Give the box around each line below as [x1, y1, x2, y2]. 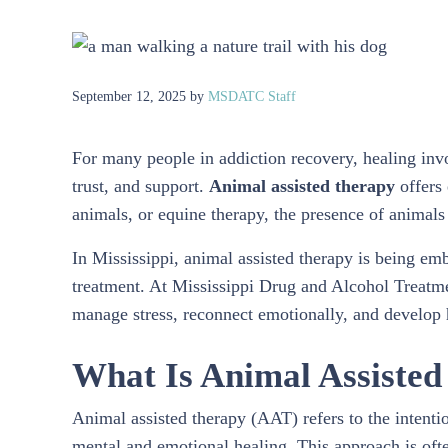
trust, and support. [72, 175, 209, 196]
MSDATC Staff [208, 87, 296, 104]
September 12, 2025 [72, 87, 186, 104]
